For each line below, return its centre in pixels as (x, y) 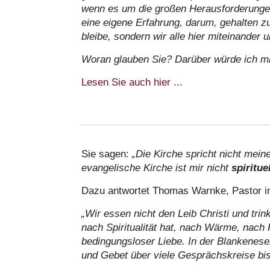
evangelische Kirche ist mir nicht (156, 168)
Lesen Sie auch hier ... (132, 82)
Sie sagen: (107, 154)
